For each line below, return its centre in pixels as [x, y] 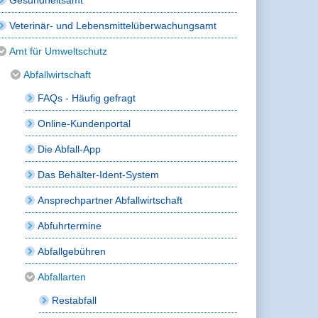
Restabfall [75, 300]
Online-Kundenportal [84, 123]
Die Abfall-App [70, 149]
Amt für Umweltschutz [59, 51]
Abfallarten [62, 276]
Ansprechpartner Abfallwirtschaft [110, 200]
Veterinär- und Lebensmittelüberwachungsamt [113, 25]
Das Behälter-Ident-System [99, 174]
